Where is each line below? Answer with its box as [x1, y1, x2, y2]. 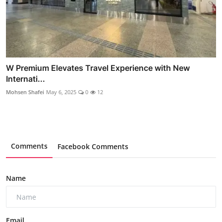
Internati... [6, 74, 45, 84]
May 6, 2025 [46, 88, 76, 96]
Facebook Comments [57, 142, 128, 152]
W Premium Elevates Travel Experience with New [6, 63, 190, 73]
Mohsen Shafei [6, 88, 44, 96]
